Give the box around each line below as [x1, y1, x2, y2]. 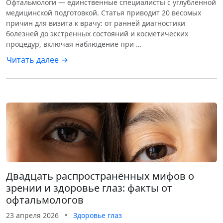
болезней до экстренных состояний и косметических [6, 29, 188, 38]
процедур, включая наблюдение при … [6, 39, 141, 49]
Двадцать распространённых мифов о [6, 169, 194, 183]
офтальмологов [6, 193, 84, 207]
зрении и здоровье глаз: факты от [6, 181, 172, 195]
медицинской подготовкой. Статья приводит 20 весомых [6, 8, 201, 17]
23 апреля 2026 [6, 211, 59, 220]
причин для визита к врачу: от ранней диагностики [6, 18, 185, 28]
